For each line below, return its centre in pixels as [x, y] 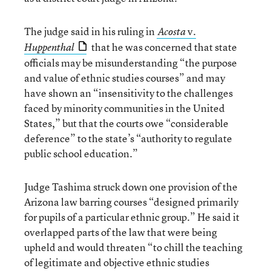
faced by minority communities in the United [125, 108]
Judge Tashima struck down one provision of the [131, 187]
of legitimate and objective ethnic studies [117, 262]
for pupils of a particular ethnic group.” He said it [132, 217]
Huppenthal [49, 47]
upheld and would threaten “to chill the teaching [133, 247]
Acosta [172, 31]
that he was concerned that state [163, 47]
